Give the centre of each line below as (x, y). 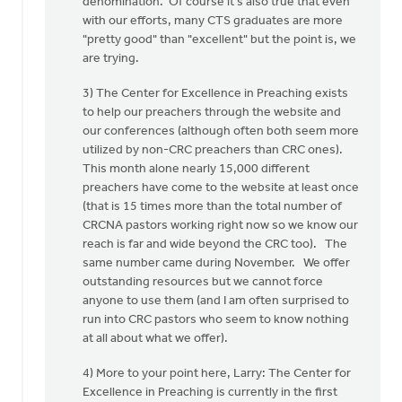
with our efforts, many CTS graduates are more (213, 21)
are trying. (111, 59)
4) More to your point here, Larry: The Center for (217, 374)
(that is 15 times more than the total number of (212, 207)
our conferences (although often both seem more (221, 131)
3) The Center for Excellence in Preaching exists (215, 94)
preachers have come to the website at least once (221, 188)
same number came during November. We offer (216, 263)
